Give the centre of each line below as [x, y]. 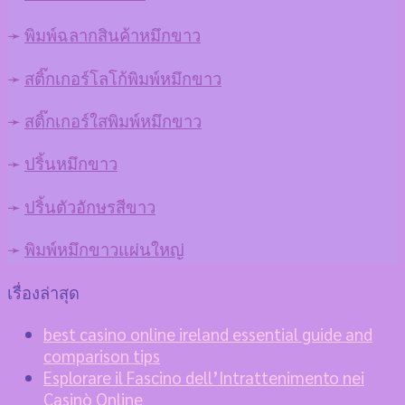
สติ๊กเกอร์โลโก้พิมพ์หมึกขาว [123, 77]
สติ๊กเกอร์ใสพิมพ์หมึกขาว [113, 121]
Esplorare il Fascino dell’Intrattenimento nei [204, 377]
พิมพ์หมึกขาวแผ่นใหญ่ [104, 249]
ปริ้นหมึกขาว [71, 163]
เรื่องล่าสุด [43, 292]
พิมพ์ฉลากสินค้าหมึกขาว [113, 35]
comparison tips [102, 355]
